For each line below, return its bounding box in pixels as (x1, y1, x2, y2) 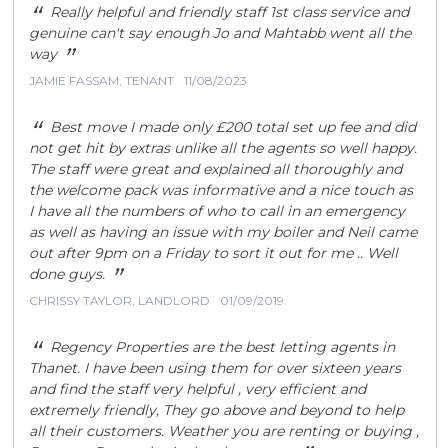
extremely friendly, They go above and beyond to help (29, 401, 405, 419)
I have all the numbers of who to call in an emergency (29, 202, 406, 220)
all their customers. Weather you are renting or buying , (29, 422, 420, 440)
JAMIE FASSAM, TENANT (29, 73, 175, 88)
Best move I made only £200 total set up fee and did (50, 118, 417, 136)
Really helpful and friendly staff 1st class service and (50, 3, 410, 21)
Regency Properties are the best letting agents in (50, 338, 396, 356)
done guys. (29, 265, 106, 283)
